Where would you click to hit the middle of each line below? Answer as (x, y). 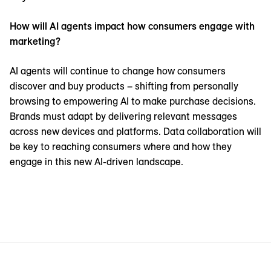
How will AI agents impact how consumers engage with (132, 26)
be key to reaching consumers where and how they (121, 147)
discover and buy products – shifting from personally (124, 86)
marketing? (35, 41)
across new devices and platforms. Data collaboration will (135, 132)
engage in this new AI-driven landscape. (96, 162)
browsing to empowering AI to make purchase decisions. (133, 101)
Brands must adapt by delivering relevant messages (123, 116)
